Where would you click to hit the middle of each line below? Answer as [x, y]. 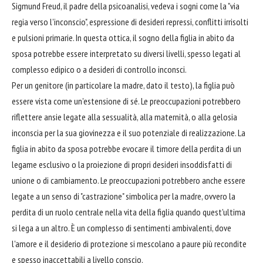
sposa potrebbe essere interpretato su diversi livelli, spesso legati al [126, 54]
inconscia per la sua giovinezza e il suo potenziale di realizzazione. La [129, 133]
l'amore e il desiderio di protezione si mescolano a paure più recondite [129, 244]
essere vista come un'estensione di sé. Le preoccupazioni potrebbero [126, 101]
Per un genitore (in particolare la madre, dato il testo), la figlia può [123, 85]
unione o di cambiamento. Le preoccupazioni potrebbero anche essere [129, 181]
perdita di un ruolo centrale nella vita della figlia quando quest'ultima [129, 212]
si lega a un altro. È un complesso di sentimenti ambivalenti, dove [122, 228]
